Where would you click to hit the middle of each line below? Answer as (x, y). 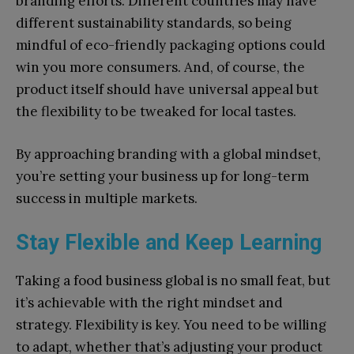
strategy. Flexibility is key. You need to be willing (171, 325)
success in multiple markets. (107, 199)
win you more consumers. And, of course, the (160, 68)
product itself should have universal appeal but (167, 90)
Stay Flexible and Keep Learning (169, 243)
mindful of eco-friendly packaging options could (171, 45)
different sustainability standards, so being (154, 23)
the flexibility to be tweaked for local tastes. (156, 112)
